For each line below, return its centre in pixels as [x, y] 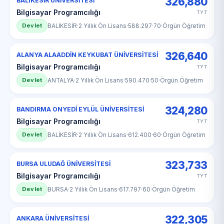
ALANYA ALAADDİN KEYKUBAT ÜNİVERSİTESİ [87, 55]
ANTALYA [61, 80]
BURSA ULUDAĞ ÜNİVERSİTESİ [63, 164]
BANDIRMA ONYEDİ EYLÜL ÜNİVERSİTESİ [80, 109]
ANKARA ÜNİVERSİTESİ [53, 218]
